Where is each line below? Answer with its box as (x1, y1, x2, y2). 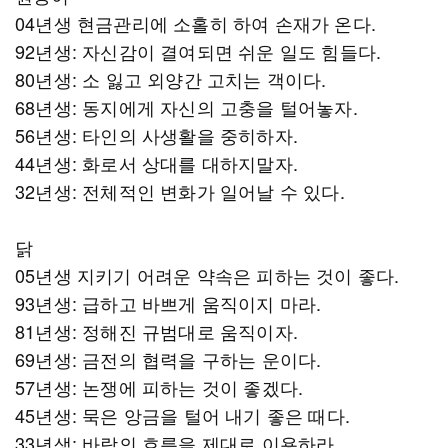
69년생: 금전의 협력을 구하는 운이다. (15, 346, 322, 372)
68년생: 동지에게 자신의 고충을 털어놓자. (15, 94, 358, 120)
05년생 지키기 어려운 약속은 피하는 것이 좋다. (15, 262, 400, 288)
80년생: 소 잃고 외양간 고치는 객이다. (15, 66, 327, 92)
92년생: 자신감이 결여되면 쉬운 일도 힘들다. (15, 38, 397, 64)
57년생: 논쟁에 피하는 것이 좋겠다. (15, 374, 304, 400)
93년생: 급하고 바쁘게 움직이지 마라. (15, 290, 332, 316)
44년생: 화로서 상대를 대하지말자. (15, 150, 298, 176)
